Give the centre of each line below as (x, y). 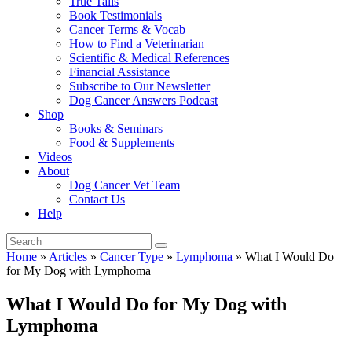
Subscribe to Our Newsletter (139, 86)
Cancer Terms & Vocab (127, 29)
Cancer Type (132, 257)
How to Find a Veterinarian (137, 44)
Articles (68, 257)
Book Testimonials (115, 15)
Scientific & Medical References (149, 58)
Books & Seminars (116, 128)
